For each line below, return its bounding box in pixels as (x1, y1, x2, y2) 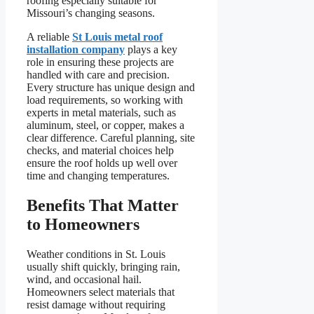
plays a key (125, 43, 177, 56)
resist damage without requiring (27, 298, 165, 310)
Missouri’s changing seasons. (27, 7, 155, 20)
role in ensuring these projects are (27, 56, 174, 69)
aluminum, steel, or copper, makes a (27, 119, 184, 132)
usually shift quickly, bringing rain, (27, 260, 180, 273)
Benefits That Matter (27, 196, 179, 215)
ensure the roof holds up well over (27, 157, 177, 170)
